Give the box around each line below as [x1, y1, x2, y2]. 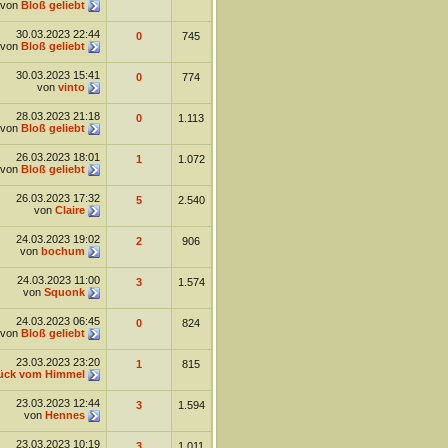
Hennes [44, 409, 85, 421]
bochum [40, 245, 85, 257]
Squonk [43, 286, 85, 298]
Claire [54, 204, 85, 216]
